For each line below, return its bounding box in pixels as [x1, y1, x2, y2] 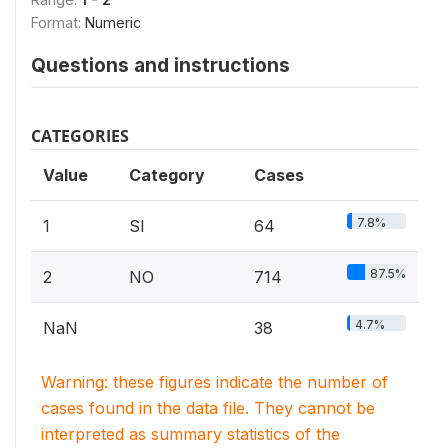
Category [129, 164, 205, 185]
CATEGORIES [31, 124, 129, 147]
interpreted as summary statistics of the [41, 423, 340, 444]
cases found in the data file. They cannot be [41, 397, 375, 418]
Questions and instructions [31, 52, 290, 77]
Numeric [85, 13, 141, 31]
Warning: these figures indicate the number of [41, 371, 388, 392]
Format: [31, 13, 85, 31]
